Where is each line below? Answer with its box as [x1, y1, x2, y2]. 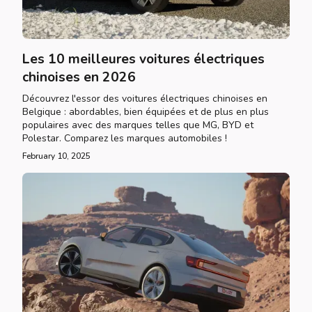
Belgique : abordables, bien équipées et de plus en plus [22, 105, 269, 118]
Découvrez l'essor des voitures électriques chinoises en [22, 92, 267, 105]
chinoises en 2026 [22, 68, 136, 86]
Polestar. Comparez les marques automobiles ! [22, 132, 227, 145]
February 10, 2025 [22, 150, 91, 162]
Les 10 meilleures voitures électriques [22, 50, 265, 68]
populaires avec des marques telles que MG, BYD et [22, 118, 253, 132]
